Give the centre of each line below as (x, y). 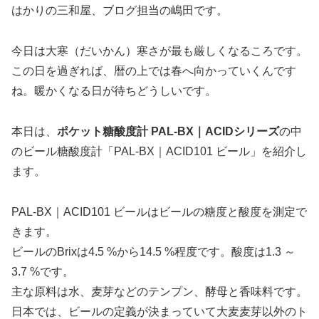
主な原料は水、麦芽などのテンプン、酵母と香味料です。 (159, 291)
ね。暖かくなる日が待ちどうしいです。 (114, 90)
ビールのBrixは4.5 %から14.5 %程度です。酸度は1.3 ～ (153, 251)
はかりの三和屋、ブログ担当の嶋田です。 (120, 11)
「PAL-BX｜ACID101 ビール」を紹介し (205, 151)
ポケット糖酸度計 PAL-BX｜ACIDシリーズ (168, 131)
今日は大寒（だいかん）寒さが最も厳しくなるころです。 (159, 51)
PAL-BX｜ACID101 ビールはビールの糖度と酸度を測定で (159, 211)
